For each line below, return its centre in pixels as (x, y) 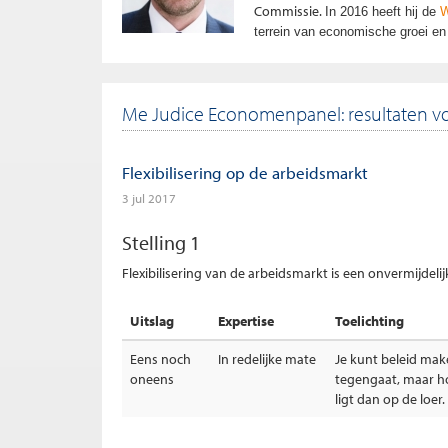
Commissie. (289, 11)
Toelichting (369, 321)
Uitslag (152, 321)
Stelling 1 (161, 242)
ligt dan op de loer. (390, 399)
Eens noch (160, 359)
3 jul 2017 (149, 198)
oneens (152, 379)
